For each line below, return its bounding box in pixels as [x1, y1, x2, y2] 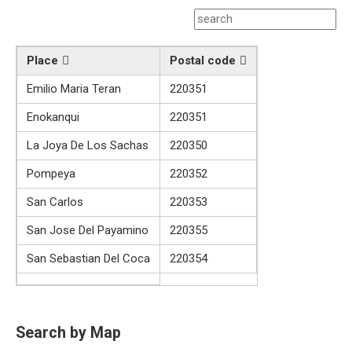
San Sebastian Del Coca [27, 251, 150, 266]
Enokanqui [27, 109, 79, 124]
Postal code [170, 53, 236, 68]
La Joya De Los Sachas [27, 137, 148, 152]
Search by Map [16, 324, 121, 342]
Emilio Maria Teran [27, 81, 121, 96]
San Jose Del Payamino [27, 222, 148, 237]
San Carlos [27, 194, 83, 209]
